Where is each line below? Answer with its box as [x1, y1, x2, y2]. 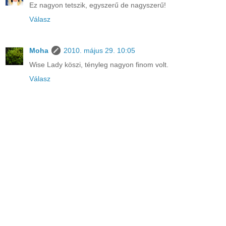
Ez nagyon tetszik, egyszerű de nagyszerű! [29, 1, 166, 10]
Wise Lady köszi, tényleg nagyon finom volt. [29, 61, 168, 69]
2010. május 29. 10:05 [64, 46, 135, 55]
